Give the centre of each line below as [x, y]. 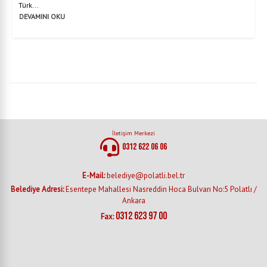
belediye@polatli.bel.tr [146, 175]
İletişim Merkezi [133, 133]
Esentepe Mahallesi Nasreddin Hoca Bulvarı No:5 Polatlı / [161, 189]
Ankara [133, 200]
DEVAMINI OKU [42, 16]
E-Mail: [94, 175]
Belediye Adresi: [38, 189]
